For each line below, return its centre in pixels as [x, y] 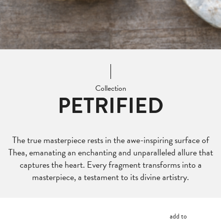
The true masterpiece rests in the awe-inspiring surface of [110, 140]
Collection [110, 88]
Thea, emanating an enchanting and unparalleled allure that [110, 152]
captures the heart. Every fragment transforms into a [110, 165]
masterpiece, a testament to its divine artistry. [110, 177]
